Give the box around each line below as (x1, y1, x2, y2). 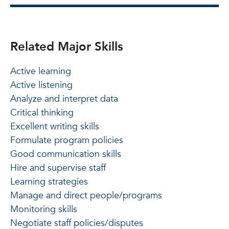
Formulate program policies (10, 133, 123, 147)
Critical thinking (10, 106, 74, 119)
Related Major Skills (10, 38, 123, 55)
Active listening (10, 78, 73, 91)
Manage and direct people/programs (10, 189, 162, 202)
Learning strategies (10, 175, 88, 188)
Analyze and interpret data (10, 92, 118, 105)
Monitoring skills (10, 202, 77, 216)
